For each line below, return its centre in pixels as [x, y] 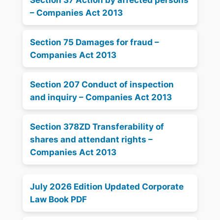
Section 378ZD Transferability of [97, 126]
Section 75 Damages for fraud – [95, 42]
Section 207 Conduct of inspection [102, 84]
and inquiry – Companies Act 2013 [101, 97]
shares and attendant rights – [92, 139]
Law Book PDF [59, 199]
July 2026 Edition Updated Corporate [107, 186]
